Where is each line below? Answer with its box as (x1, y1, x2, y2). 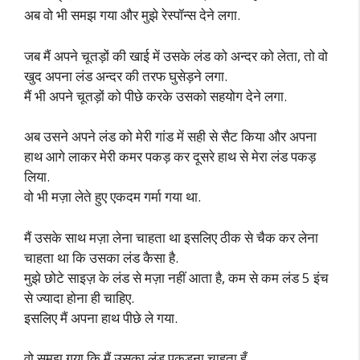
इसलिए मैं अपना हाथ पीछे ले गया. (24, 308, 178, 327)
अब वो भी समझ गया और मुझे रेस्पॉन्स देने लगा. (24, 6, 240, 24)
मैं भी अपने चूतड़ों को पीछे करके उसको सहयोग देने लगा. (24, 86, 287, 105)
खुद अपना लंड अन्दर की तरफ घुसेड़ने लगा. (24, 66, 227, 85)
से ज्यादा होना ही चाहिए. (24, 288, 134, 307)
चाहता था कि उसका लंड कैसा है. (24, 247, 178, 267)
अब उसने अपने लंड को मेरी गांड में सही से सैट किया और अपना (24, 127, 317, 145)
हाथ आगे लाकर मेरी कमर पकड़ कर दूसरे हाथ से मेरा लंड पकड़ (24, 147, 316, 166)
